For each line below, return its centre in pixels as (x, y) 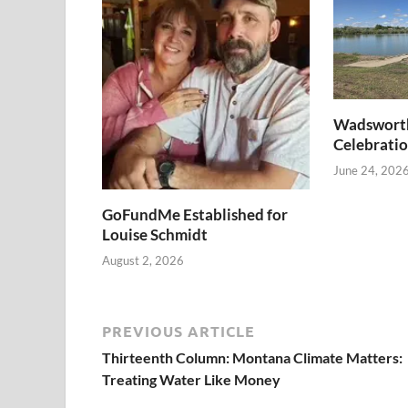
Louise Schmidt (155, 234)
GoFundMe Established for (195, 214)
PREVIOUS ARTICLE (178, 331)
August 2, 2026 (143, 261)
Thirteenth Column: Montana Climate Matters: (252, 358)
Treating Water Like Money (191, 380)
